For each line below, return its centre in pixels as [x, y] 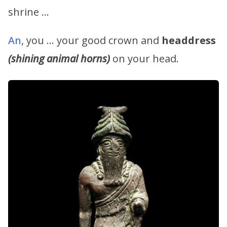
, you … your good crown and [91, 41]
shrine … [29, 12]
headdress [189, 41]
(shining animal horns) [59, 59]
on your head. [144, 59]
